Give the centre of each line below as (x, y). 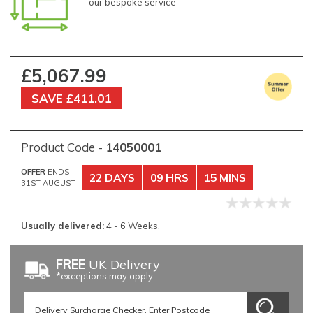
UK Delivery (123, 265)
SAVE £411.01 (71, 99)
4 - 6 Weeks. (132, 225)
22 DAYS (112, 177)
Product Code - (63, 147)
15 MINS (225, 177)
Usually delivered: (63, 225)
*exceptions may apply (104, 276)
